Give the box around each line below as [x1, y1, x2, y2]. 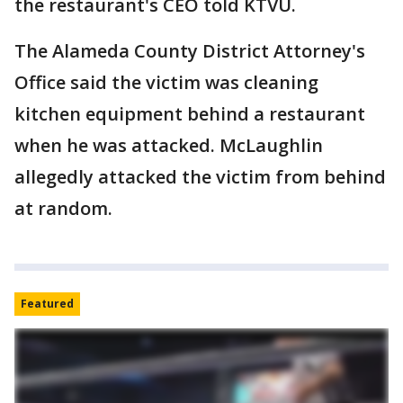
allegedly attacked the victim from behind [14, 164, 386, 189]
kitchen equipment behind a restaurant [14, 101, 365, 126]
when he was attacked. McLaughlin [14, 132, 323, 157]
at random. [14, 195, 112, 220]
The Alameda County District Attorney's [14, 38, 365, 63]
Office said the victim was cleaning [14, 69, 318, 94]
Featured [21, 295, 74, 311]
